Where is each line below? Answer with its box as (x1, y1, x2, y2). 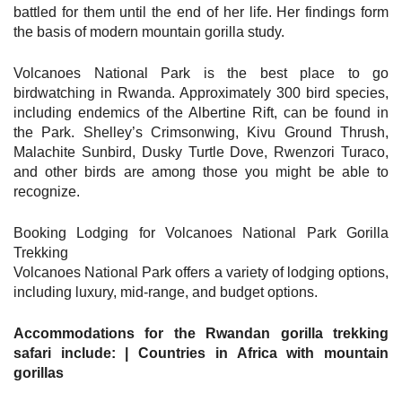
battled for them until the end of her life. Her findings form (13, 4, 389, 20)
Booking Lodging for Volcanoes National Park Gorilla (13, 224, 389, 240)
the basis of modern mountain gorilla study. (13, 23, 284, 39)
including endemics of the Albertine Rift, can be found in (13, 104, 389, 120)
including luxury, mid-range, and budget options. (13, 284, 318, 300)
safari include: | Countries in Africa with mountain (13, 345, 389, 361)
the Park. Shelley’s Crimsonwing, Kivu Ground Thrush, (13, 124, 389, 140)
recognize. (13, 183, 80, 199)
